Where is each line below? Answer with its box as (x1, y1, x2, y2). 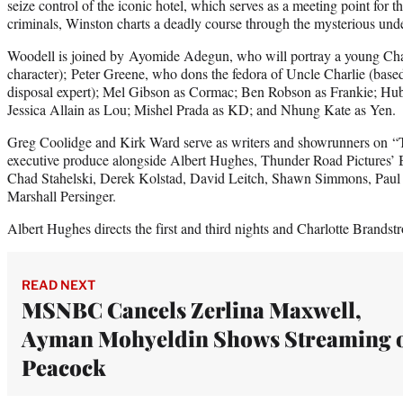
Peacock (22, 352, 106, 381)
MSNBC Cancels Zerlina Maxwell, (22, 294, 362, 324)
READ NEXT (22, 276, 95, 292)
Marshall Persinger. (7, 185, 121, 205)
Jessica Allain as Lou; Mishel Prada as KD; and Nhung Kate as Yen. (7, 99, 400, 119)
